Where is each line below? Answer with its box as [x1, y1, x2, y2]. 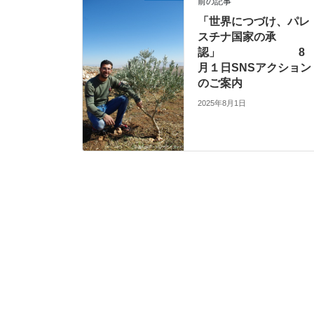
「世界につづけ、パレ [198, 15, 310, 27]
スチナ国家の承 [198, 30, 277, 43]
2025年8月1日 [198, 99, 247, 108]
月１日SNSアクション [198, 61, 312, 74]
